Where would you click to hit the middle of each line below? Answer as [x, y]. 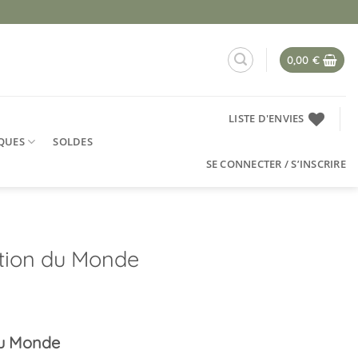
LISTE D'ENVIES [267, 118]
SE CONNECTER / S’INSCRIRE [276, 164]
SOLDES [73, 141]
